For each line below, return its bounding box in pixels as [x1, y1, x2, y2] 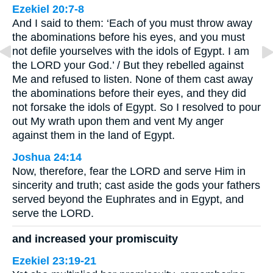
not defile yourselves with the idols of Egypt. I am [12, 44, 249, 57]
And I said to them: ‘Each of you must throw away [12, 16, 252, 29]
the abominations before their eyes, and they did [12, 87, 246, 99]
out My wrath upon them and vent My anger [12, 115, 224, 127]
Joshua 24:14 [12, 151, 82, 163]
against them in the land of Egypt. [12, 129, 175, 141]
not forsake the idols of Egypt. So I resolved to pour [12, 101, 261, 113]
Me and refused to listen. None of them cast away [12, 73, 253, 85]
